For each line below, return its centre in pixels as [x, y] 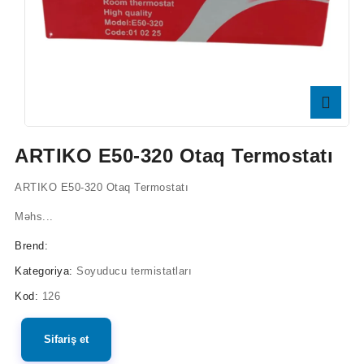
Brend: [31, 246]
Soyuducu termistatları [134, 271]
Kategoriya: [44, 271]
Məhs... [34, 217]
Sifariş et [66, 339]
